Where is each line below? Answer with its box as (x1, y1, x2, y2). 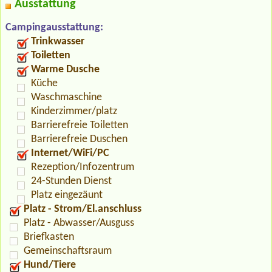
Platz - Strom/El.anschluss (24, 203, 141, 215)
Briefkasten (24, 231, 74, 243)
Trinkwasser (31, 35, 84, 47)
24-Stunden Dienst (31, 175, 112, 187)
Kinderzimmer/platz (31, 105, 117, 117)
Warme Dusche (31, 63, 100, 75)
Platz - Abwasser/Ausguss (24, 217, 134, 229)
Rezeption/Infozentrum (31, 161, 134, 173)
